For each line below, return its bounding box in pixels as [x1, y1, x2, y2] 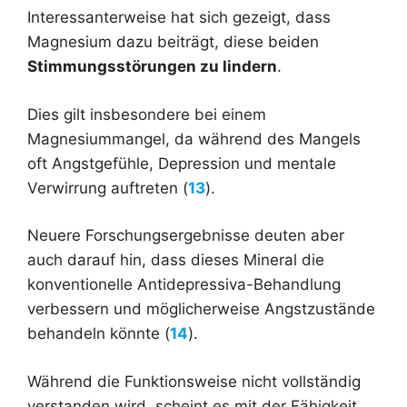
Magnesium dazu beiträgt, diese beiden [27, 33, 319, 52]
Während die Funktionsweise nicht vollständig [27, 372, 361, 391]
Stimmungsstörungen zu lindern [27, 57, 277, 76]
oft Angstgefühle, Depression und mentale [27, 154, 336, 173]
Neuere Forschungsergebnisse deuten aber [27, 226, 344, 245]
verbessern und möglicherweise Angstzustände [27, 300, 375, 319]
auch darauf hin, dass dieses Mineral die [27, 251, 324, 270]
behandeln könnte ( [27, 324, 170, 343]
